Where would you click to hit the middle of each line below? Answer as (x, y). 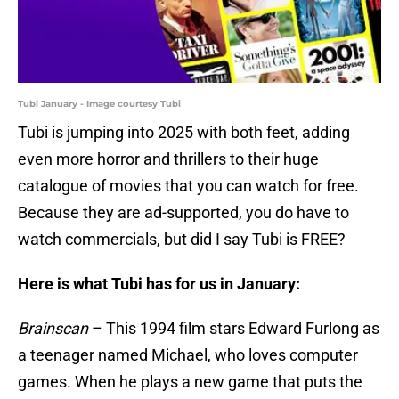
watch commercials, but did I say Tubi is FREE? (182, 240)
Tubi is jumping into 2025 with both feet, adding (184, 133)
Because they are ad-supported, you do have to (183, 213)
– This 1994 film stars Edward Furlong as (234, 329)
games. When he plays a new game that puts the (190, 382)
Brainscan (53, 329)
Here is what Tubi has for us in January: (159, 284)
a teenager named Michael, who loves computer (188, 355)
